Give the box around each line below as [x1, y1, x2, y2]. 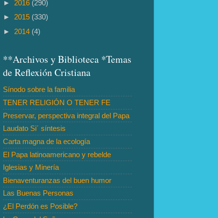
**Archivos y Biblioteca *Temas [3, 52, 131, 66]
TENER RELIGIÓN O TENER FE [3, 98, 110, 107]
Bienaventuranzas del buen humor [3, 176, 111, 184]
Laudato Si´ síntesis [3, 124, 66, 133]
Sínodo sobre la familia [3, 85, 75, 94]
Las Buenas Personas [3, 189, 73, 198]
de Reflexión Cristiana [3, 65, 91, 79]
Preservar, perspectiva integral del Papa [3, 111, 129, 120]
